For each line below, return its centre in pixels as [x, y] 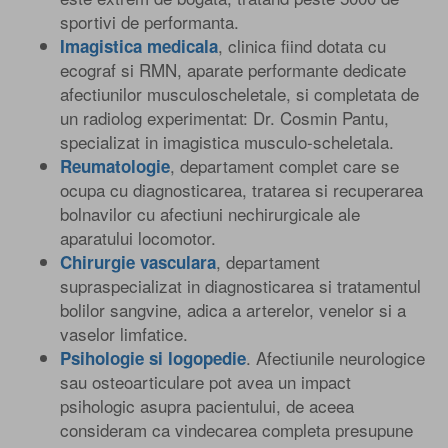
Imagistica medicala [139, 45]
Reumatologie [115, 165]
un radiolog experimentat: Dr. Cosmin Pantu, [224, 117]
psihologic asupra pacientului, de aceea [207, 405]
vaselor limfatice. [124, 333]
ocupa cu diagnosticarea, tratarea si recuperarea [241, 189]
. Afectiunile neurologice [335, 357]
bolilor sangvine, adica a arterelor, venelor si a [233, 309]
